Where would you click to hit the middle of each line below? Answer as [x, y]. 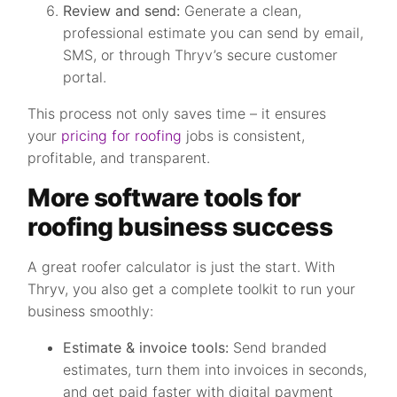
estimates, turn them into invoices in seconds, [215, 370]
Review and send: [122, 11]
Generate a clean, [241, 11]
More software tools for [164, 198]
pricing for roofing [122, 136]
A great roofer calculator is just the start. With [182, 267]
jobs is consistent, [244, 136]
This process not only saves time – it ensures [177, 113]
